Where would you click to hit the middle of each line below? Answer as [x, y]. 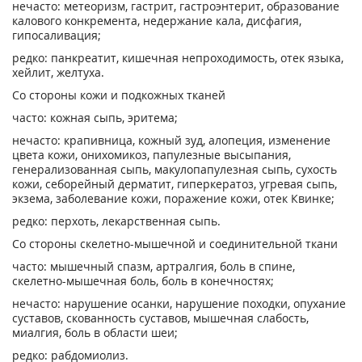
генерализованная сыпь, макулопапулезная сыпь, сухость [175, 169]
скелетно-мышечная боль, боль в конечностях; [143, 281]
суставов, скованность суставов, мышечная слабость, [160, 318]
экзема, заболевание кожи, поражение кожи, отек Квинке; [173, 198]
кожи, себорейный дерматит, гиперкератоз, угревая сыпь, [175, 184]
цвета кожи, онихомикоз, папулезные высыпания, [152, 155]
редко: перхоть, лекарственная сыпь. [116, 221]
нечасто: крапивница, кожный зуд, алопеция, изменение [171, 140]
